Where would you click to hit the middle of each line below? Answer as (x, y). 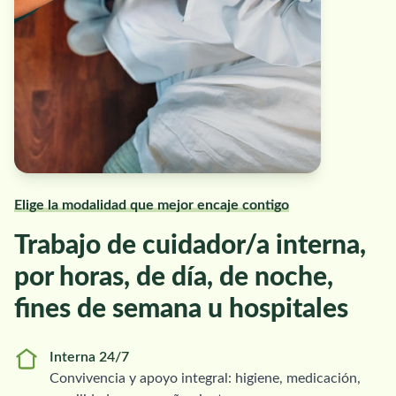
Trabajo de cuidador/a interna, (190, 245)
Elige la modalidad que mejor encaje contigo (152, 205)
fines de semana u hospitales (181, 309)
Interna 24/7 (89, 357)
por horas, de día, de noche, (174, 277)
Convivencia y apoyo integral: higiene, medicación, (205, 378)
